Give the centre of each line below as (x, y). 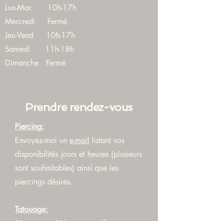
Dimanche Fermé (35, 63)
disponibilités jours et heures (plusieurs (78, 154)
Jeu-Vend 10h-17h (40, 35)
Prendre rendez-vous (79, 107)
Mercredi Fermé (36, 21)
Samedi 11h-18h (39, 49)
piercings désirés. (44, 182)
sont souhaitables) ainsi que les (67, 168)
